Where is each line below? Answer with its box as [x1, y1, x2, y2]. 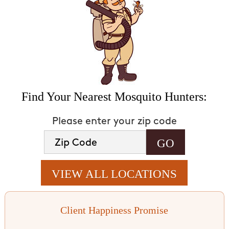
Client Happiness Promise [60, 204, 169, 216]
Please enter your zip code [52, 116, 177, 127]
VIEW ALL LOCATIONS [52, 167, 177, 180]
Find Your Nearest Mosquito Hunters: [21, 89, 208, 103]
